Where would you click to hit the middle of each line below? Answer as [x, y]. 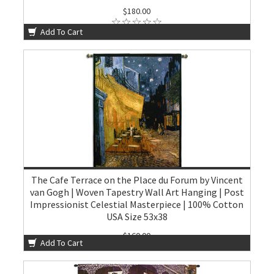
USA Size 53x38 [137, 217]
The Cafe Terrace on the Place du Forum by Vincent [137, 180]
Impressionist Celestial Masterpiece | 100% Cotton [137, 204]
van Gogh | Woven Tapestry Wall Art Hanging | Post [137, 192]
